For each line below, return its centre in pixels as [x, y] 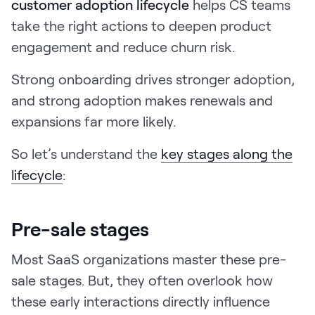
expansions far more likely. [94, 121]
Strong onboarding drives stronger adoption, [153, 78]
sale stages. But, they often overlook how [142, 279]
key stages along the [227, 153]
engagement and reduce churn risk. [123, 46]
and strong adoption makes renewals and [142, 99]
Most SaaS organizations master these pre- [149, 258]
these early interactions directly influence [141, 301]
